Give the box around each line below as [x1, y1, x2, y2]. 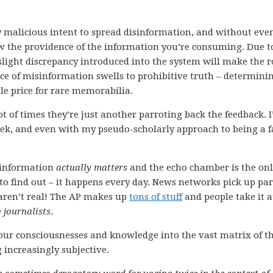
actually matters [56, 162, 127, 173]
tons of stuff [129, 191, 182, 202]
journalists [4, 206, 51, 217]
